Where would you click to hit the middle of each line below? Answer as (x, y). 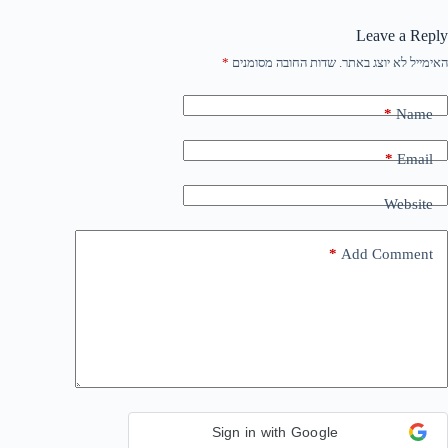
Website (408, 204)
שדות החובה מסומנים (282, 62)
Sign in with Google (275, 431)
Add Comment (387, 254)
